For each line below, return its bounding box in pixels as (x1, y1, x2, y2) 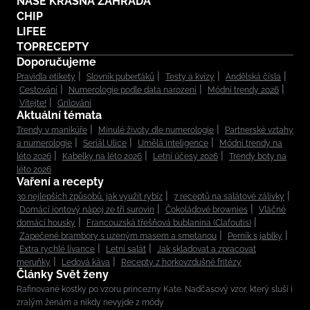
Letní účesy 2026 (153, 152, 218, 162)
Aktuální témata (17, 109, 102, 122)
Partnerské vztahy (225, 125, 293, 136)
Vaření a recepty (17, 175, 104, 189)
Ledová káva (62, 257, 110, 268)
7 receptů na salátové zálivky (174, 192, 284, 202)
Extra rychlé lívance (19, 244, 95, 255)
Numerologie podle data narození (69, 85, 197, 95)
